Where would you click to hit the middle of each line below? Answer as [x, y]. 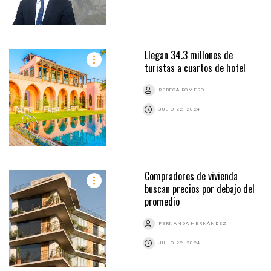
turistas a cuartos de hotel [195, 67]
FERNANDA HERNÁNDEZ [193, 223]
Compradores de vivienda [191, 176]
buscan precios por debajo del [200, 188]
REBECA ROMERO [181, 90]
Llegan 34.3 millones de [189, 55]
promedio [162, 201]
